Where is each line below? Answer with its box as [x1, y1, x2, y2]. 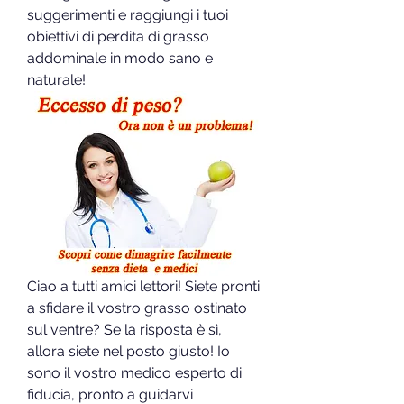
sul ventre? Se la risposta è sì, [27, 320, 222, 338]
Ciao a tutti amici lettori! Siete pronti [27, 277, 260, 295]
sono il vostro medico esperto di [27, 363, 242, 381]
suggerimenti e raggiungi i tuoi [27, 6, 228, 23]
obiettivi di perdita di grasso [27, 28, 209, 45]
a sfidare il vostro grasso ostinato [27, 298, 247, 317]
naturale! [27, 71, 86, 88]
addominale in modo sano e [27, 50, 213, 67]
